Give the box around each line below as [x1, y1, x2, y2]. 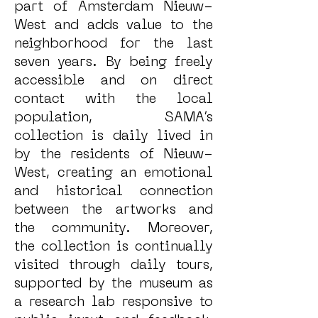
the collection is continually [14, 241, 213, 253]
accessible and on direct [14, 75, 213, 87]
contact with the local [14, 93, 213, 106]
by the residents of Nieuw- [14, 148, 213, 161]
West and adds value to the [14, 19, 213, 32]
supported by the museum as [14, 278, 213, 290]
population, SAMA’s [14, 111, 213, 124]
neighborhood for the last [14, 38, 213, 50]
